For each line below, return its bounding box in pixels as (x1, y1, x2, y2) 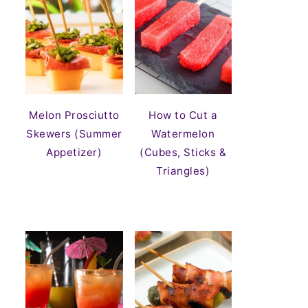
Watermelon (151, 126, 215, 140)
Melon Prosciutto (28, 108, 120, 122)
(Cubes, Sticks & (140, 145, 227, 159)
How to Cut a (148, 108, 218, 122)
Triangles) (156, 164, 210, 177)
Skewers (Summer (26, 126, 122, 140)
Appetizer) (46, 145, 102, 159)
